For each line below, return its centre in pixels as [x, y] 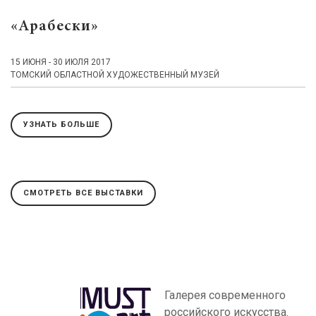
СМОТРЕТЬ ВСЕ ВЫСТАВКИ [83, 193]
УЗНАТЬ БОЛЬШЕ [61, 125]
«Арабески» [55, 26]
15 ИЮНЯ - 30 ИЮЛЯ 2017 [61, 62]
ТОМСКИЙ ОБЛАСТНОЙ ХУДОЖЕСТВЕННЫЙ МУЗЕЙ [115, 74]
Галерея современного [225, 295]
